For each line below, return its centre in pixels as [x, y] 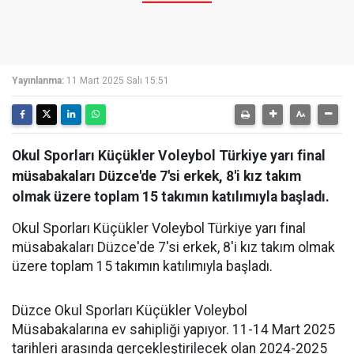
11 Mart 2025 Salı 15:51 [118, 81]
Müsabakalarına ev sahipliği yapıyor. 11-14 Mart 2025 [173, 330]
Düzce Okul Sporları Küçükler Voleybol [130, 311]
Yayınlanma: [38, 81]
